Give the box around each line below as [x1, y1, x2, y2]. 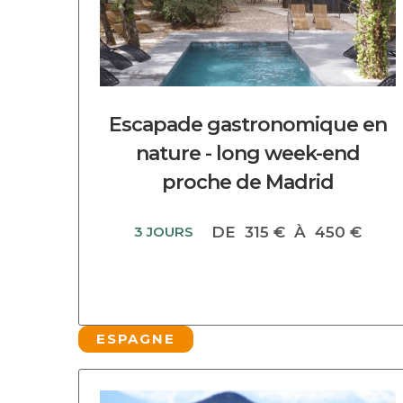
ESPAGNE [96, 330, 175, 347]
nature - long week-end [135, 141, 360, 166]
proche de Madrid [161, 170, 334, 194]
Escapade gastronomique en [108, 112, 387, 137]
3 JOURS [133, 223, 193, 240]
